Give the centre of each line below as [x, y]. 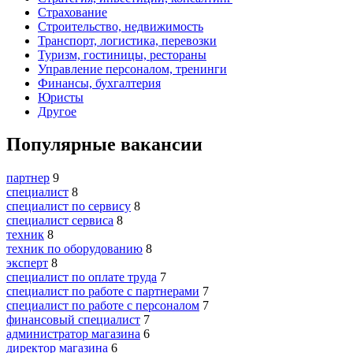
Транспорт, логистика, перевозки [127, 40]
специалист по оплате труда [82, 277]
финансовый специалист [73, 320]
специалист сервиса [60, 221]
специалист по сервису [69, 206]
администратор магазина [73, 334]
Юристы [61, 97]
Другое [57, 111]
